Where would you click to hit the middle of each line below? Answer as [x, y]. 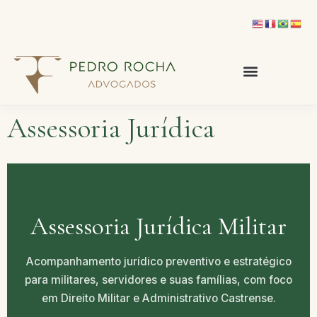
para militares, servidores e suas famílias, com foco [158, 280]
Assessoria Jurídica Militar [158, 226]
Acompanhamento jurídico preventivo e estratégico [158, 261]
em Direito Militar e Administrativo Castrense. [158, 298]
